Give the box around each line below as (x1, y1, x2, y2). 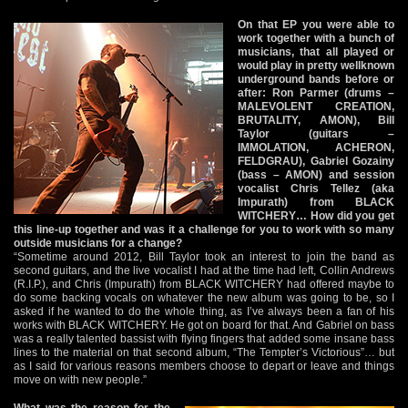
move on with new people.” (14, 372, 147, 386)
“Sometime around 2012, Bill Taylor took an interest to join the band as (14, 250, 394, 263)
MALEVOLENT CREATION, (238, 99, 394, 113)
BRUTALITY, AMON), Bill (238, 113, 394, 127)
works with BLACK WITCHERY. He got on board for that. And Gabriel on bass (14, 318, 394, 331)
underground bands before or (238, 72, 394, 86)
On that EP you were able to (238, 17, 394, 31)
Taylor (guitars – (238, 127, 394, 140)
